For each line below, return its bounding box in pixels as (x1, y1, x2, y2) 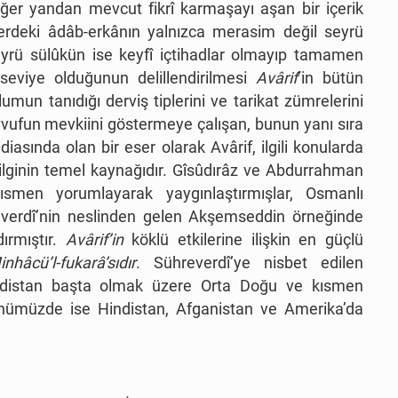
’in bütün (297, 68, 364, 88)
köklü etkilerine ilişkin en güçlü (123, 230, 364, 250)
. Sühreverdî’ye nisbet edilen (135, 253, 364, 273)
